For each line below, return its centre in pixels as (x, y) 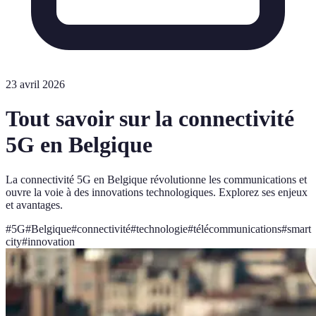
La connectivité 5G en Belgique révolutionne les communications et (156, 179)
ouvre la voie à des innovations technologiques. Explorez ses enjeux (157, 192)
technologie (162, 229)
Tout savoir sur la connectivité (150, 119)
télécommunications (237, 229)
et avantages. (34, 205)
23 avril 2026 (35, 84)
